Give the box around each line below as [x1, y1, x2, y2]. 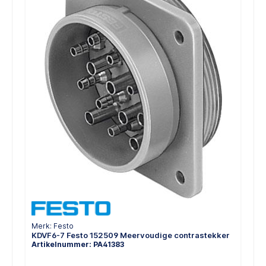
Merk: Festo [31, 221, 74, 230]
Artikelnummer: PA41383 [31, 239, 124, 249]
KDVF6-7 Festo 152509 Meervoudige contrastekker [31, 230, 230, 240]
